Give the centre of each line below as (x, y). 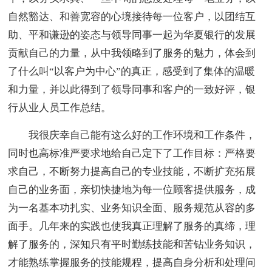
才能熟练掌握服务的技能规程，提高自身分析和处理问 (132, 263)
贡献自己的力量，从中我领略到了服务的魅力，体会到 (132, 53)
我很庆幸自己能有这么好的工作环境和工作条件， (132, 135)
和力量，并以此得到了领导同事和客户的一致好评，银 (132, 90)
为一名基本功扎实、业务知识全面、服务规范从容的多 (132, 208)
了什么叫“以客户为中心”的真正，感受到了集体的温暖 (132, 72)
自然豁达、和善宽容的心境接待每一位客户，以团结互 (132, 17)
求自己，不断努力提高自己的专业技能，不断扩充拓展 (132, 172)
